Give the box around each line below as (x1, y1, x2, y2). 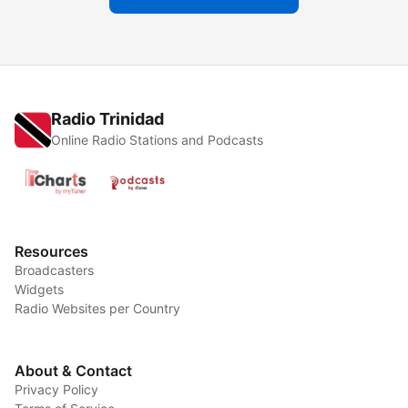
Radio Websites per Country (15, 301, 180, 317)
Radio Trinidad (51, 109, 164, 129)
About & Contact (15, 362, 132, 381)
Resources (15, 242, 88, 261)
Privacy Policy (15, 382, 98, 398)
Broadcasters (15, 262, 94, 279)
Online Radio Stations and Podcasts (51, 132, 263, 148)
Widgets (15, 281, 64, 298)
